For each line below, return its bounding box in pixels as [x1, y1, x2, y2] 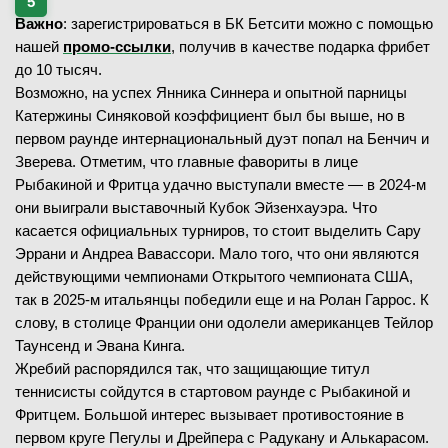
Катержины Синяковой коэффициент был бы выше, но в [15, 107, 405, 124]
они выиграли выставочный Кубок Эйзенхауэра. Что [15, 199, 377, 216]
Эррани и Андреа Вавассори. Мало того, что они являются [15, 245, 419, 262]
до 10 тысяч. [15, 61, 102, 78]
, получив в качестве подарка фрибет [171, 38, 430, 55]
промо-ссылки [63, 38, 171, 55]
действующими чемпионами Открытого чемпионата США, [15, 268, 413, 285]
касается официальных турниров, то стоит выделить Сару [15, 222, 421, 239]
